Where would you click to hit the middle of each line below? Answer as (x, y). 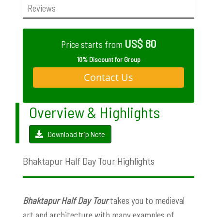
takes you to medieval (146, 200)
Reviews (41, 8)
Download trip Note (77, 134)
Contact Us (108, 77)
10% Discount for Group (108, 59)
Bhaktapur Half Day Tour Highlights (89, 161)
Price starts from (93, 45)
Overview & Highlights (94, 112)
